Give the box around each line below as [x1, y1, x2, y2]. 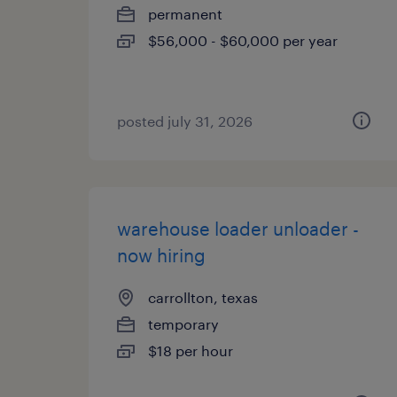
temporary [148, 315, 219, 332]
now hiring [117, 245, 206, 266]
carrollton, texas [148, 289, 258, 306]
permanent [148, 5, 222, 22]
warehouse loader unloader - [117, 218, 359, 239]
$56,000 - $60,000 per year [148, 32, 338, 49]
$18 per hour [148, 342, 233, 359]
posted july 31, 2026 [117, 113, 253, 129]
